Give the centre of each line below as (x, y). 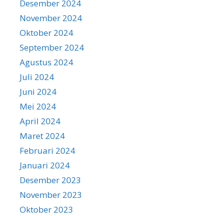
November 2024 (51, 18)
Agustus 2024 (46, 62)
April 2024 (40, 121)
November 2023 (51, 194)
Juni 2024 (38, 91)
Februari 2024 (47, 150)
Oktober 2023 (46, 209)
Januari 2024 (45, 165)
